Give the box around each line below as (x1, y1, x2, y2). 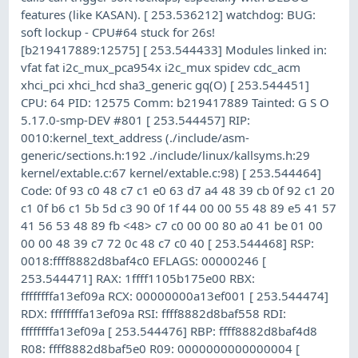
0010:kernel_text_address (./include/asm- (21, 129, 250, 145)
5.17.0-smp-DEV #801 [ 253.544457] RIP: (21, 111, 251, 128)
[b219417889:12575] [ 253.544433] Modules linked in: (21, 41, 328, 58)
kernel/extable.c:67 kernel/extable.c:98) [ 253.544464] (21, 164, 322, 181)
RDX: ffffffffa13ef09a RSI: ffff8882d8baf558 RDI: (21, 304, 287, 321)
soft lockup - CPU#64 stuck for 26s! (21, 23, 216, 40)
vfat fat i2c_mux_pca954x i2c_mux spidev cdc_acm (21, 58, 301, 75)
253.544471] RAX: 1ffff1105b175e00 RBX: (21, 269, 256, 286)
